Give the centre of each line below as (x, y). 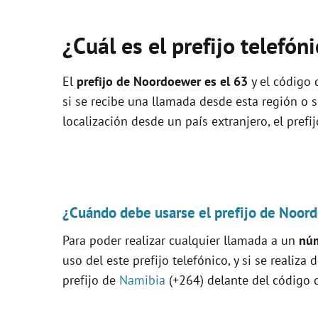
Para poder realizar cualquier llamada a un (181, 240)
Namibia (142, 280)
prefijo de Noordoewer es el (155, 81)
